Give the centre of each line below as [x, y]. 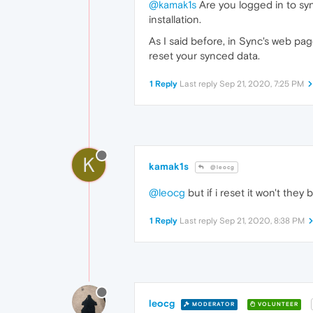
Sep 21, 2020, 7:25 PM [262, 83]
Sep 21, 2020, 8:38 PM [262, 221]
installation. [175, 19]
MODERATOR [212, 304]
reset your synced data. [204, 55]
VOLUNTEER [277, 304]
